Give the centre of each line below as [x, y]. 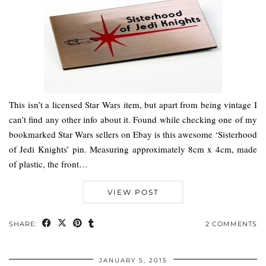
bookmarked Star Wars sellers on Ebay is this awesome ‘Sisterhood [133, 134]
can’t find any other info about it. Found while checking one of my [133, 119]
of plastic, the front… [48, 164]
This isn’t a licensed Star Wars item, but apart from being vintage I [133, 104]
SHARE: [24, 224]
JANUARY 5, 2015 [133, 260]
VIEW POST [133, 192]
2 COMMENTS [231, 224]
